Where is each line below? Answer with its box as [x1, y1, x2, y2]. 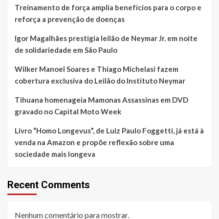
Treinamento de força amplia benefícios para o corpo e [15, 2, 201, 12]
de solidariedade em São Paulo [15, 45, 117, 54]
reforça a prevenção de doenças [15, 14, 125, 23]
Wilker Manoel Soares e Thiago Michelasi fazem [15, 64, 178, 73]
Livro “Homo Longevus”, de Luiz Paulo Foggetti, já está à [15, 126, 204, 135]
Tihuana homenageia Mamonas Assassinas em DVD [15, 95, 188, 104]
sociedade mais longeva [15, 149, 95, 158]
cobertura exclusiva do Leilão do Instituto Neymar [15, 76, 185, 85]
